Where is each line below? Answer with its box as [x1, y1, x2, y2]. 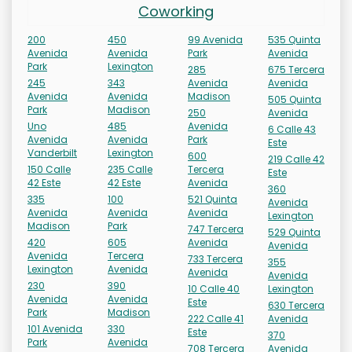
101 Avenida [27, 322, 82, 336]
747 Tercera [188, 222, 244, 236]
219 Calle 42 [268, 152, 324, 167]
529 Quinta [268, 225, 321, 240]
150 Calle [27, 163, 71, 177]
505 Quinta [268, 93, 321, 107]
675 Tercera [268, 63, 324, 77]
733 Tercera [188, 252, 243, 266]
